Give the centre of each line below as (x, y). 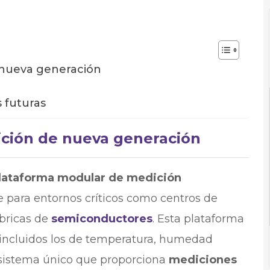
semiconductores (102, 218)
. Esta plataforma (198, 218)
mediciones (202, 259)
